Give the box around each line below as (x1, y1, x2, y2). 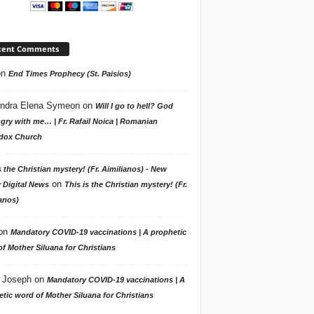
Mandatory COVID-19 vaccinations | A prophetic (10, 227, 186, 236)
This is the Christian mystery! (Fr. (64, 179, 187, 189)
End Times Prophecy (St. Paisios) (8, 69, 131, 78)
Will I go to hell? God (95, 101, 173, 110)
